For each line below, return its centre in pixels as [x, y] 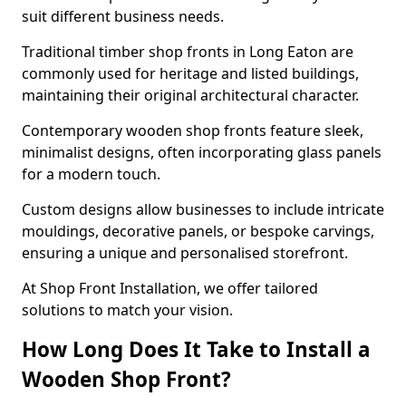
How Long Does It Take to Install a [196, 349]
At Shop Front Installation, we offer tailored [170, 288]
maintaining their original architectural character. [192, 95]
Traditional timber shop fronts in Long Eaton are [188, 52]
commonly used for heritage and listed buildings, [190, 73]
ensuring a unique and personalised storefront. [187, 253]
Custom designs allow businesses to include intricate [203, 209]
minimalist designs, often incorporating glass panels [202, 152]
